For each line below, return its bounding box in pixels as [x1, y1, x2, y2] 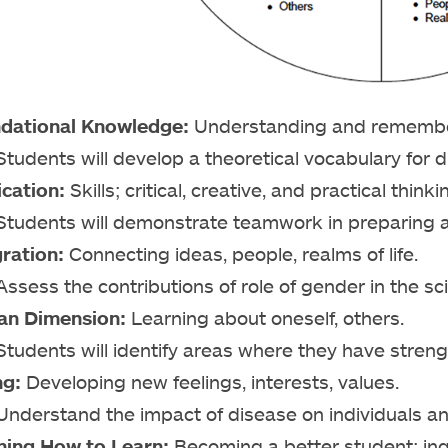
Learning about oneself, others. [131, 306, 404, 330]
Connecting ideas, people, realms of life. [64, 242, 418, 266]
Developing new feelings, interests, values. [21, 370, 399, 394]
